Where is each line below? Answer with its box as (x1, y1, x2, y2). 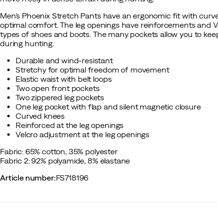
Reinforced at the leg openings (16, 121, 124, 129)
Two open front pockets (16, 84, 100, 92)
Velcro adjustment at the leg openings (16, 130, 150, 139)
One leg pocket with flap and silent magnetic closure (16, 102, 201, 111)
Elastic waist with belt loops (16, 74, 112, 83)
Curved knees (16, 111, 65, 120)
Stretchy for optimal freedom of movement (16, 65, 169, 74)
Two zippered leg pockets (16, 93, 105, 102)
